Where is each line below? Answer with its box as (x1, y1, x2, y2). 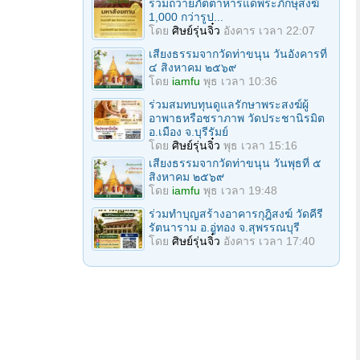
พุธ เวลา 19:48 (203, 184, 277, 197)
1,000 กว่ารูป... (149, 10, 223, 23)
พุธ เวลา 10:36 (203, 75, 277, 88)
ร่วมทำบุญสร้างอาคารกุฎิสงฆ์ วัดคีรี (149, 207, 323, 220)
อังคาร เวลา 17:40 (223, 235, 315, 247)
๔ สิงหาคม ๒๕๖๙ (149, 61, 236, 74)
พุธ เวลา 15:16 (223, 139, 297, 152)
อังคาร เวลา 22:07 (223, 24, 315, 37)
